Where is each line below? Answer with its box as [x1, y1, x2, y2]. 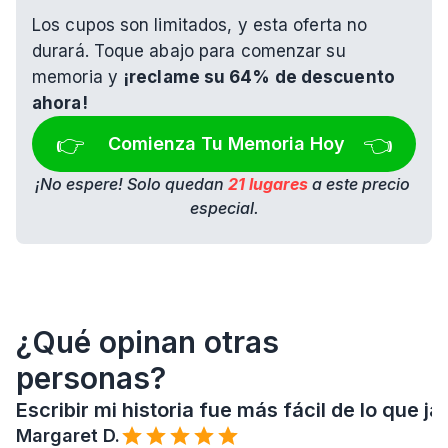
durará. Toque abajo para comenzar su [32, 41, 346, 62]
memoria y [32, 67, 123, 88]
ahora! [32, 93, 88, 114]
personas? [16, 360, 166, 397]
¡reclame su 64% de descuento [123, 67, 395, 88]
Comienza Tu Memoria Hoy [108, 133, 345, 155]
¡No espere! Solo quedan [34, 174, 228, 195]
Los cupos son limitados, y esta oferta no [32, 15, 368, 36]
